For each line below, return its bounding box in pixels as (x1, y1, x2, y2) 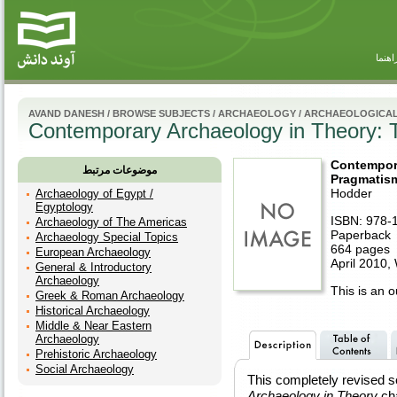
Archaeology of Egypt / (35, 187, 153, 200)
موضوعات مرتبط (82, 164, 157, 176)
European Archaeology (35, 245, 151, 259)
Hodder (331, 186, 372, 200)
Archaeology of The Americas (35, 215, 187, 229)
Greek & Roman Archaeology (35, 289, 184, 302)
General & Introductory (35, 261, 152, 274)
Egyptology (35, 200, 93, 214)
